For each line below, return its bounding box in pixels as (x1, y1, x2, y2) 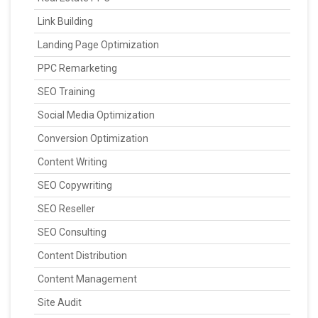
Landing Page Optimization (38, 38, 159, 50)
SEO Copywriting (38, 179, 112, 191)
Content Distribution (38, 249, 127, 261)
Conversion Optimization (38, 132, 148, 144)
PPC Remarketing (38, 62, 117, 74)
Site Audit (38, 296, 82, 308)
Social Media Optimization (38, 109, 155, 121)
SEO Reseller (38, 202, 95, 214)
